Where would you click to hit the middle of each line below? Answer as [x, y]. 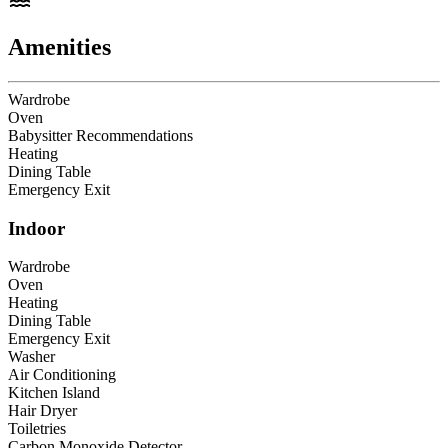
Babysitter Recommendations [100, 135]
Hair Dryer [42, 411]
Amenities [59, 47]
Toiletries [37, 429]
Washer [31, 357]
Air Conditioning [62, 375]
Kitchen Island [54, 393]
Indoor [36, 228]
